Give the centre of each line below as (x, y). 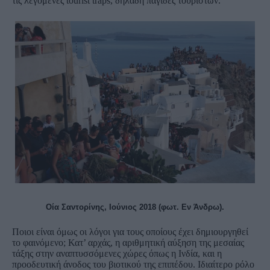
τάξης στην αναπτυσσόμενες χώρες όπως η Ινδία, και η (117, 253)
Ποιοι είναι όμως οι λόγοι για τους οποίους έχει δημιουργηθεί (130, 231)
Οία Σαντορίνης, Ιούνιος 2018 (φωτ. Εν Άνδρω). (135, 207)
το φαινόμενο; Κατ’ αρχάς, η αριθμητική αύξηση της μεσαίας (128, 242)
